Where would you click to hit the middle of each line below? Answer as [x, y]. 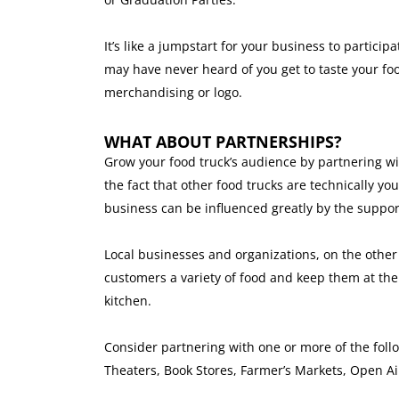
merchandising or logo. [173, 93]
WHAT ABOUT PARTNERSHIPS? [223, 142]
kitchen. [128, 301]
